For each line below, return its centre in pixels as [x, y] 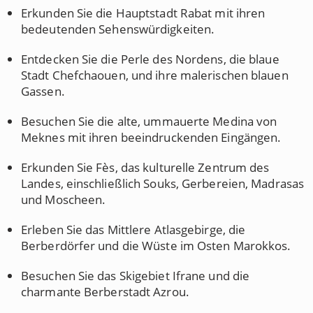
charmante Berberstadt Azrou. [105, 292]
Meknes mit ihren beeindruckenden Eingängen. [151, 137]
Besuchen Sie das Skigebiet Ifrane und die [136, 276]
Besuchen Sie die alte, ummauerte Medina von [149, 121]
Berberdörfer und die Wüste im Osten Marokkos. [156, 246]
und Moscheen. [64, 199]
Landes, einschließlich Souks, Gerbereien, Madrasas [163, 183]
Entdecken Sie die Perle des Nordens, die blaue [150, 59]
